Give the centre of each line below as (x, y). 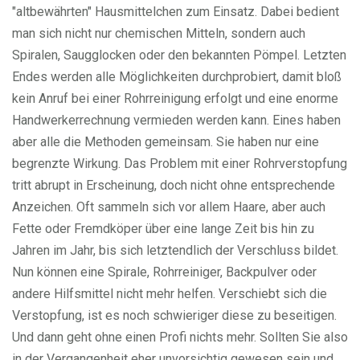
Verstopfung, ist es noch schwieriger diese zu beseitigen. (174, 315)
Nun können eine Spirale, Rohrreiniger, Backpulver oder (164, 272)
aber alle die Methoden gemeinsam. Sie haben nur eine (166, 142)
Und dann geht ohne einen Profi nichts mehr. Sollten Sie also (180, 337)
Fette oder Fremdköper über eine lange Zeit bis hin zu (163, 229)
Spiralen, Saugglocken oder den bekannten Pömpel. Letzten (179, 55)
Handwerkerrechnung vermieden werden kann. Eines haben (176, 120)
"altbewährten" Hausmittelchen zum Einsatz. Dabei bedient (176, 12)
